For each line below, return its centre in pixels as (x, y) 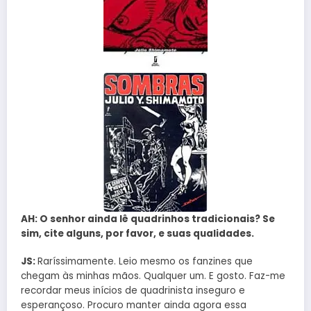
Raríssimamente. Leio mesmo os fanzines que (145, 262)
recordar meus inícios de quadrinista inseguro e (133, 291)
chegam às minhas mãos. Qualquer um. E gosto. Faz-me (153, 276)
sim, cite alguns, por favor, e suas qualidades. (137, 234)
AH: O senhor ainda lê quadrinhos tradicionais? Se (148, 219)
